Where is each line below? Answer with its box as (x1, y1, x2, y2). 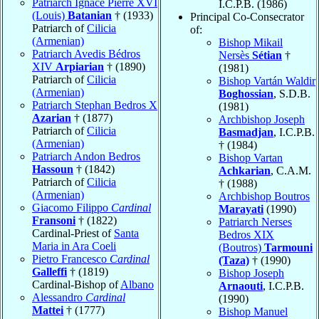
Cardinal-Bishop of (32, 278, 120, 291)
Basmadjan (219, 125, 273, 138)
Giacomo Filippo (32, 201, 111, 214)
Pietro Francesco (32, 252, 110, 265)
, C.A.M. (271, 164, 311, 177)
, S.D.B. (273, 87, 310, 100)
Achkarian (219, 164, 271, 177)
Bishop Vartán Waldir (219, 74, 315, 87)
